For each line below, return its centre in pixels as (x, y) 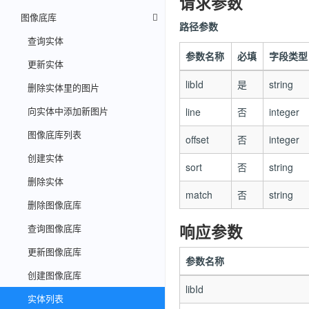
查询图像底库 (54, 228)
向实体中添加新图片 (68, 111)
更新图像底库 (54, 251)
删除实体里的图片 (63, 87)
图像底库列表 (54, 134)
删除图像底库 (54, 205)
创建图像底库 (54, 275)
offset (197, 139)
